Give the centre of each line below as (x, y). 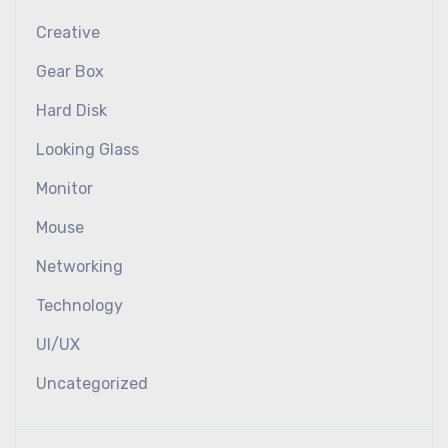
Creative (68, 32)
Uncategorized (92, 383)
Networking (79, 266)
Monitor (64, 188)
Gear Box (70, 71)
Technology (79, 305)
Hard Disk (71, 110)
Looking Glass (87, 149)
